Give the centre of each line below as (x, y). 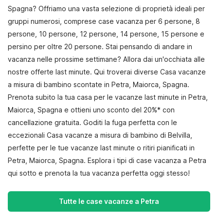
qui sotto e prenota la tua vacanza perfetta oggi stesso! (99, 173)
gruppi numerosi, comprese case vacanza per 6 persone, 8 (104, 21)
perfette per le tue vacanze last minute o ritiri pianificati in (101, 148)
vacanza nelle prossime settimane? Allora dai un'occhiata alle (106, 59)
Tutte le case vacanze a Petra (109, 201)
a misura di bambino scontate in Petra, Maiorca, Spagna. (99, 84)
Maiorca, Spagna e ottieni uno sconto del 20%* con (91, 110)
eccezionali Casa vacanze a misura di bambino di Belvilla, (100, 135)
